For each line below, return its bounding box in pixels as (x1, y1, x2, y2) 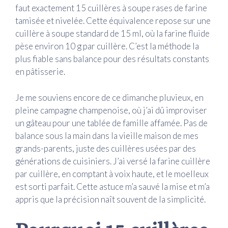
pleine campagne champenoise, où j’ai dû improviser (15, 104, 207, 116)
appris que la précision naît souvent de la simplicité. (15, 193, 206, 205)
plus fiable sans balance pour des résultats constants (15, 53, 209, 65)
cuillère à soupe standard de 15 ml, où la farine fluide (15, 28, 210, 39)
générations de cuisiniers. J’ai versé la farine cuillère (15, 155, 210, 166)
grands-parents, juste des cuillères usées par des (15, 142, 196, 154)
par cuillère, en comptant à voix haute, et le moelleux (15, 168, 209, 179)
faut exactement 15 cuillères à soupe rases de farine (15, 3, 207, 14)
